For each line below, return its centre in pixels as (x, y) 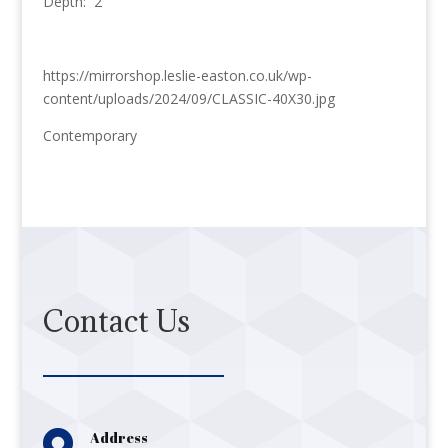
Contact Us (116, 320)
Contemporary (89, 135)
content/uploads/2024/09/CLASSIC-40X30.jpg (188, 98)
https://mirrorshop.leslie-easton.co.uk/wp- (177, 75)
